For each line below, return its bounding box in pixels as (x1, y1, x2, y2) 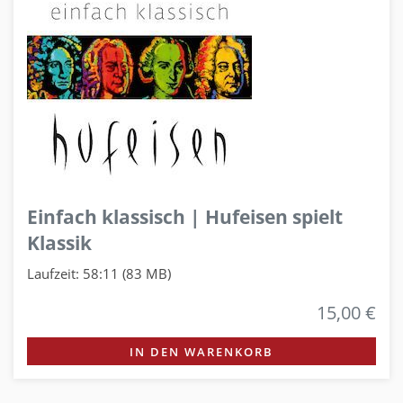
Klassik (27, 229, 92, 255)
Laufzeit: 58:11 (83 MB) (27, 264, 171, 282)
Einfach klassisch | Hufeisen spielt (27, 203, 343, 229)
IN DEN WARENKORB (130, 343, 273, 360)
